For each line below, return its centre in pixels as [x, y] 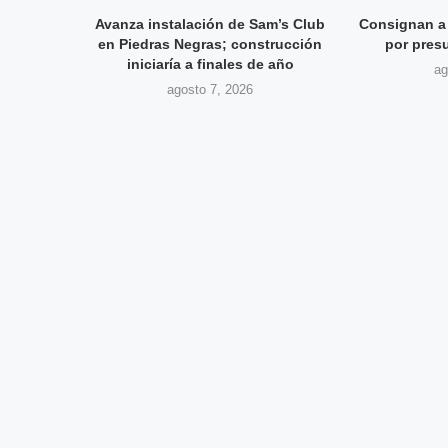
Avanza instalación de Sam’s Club [210, 23]
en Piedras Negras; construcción [210, 43]
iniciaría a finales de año [210, 63]
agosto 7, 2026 [210, 89]
